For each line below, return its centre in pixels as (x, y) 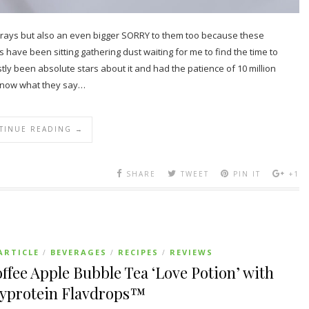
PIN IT (247, 174)
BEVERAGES (79, 252)
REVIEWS (191, 252)
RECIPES (138, 252)
